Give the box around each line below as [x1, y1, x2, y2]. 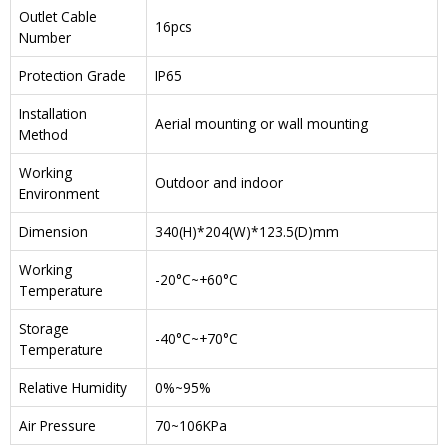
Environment [19, 184, 99, 204]
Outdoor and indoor [155, 173, 283, 193]
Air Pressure [19, 416, 96, 436]
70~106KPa [155, 416, 227, 436]
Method [19, 125, 68, 145]
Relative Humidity [19, 378, 127, 398]
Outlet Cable [19, 7, 97, 27]
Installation [19, 104, 87, 124]
